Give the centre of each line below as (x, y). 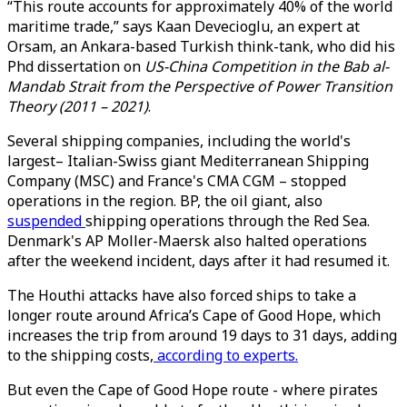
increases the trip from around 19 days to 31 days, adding (202, 335)
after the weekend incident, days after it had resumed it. (199, 261)
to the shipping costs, (80, 355)
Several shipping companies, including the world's (179, 141)
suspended (46, 221)
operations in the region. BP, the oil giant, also (165, 201)
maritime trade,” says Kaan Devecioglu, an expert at (184, 26)
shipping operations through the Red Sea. (228, 221)
